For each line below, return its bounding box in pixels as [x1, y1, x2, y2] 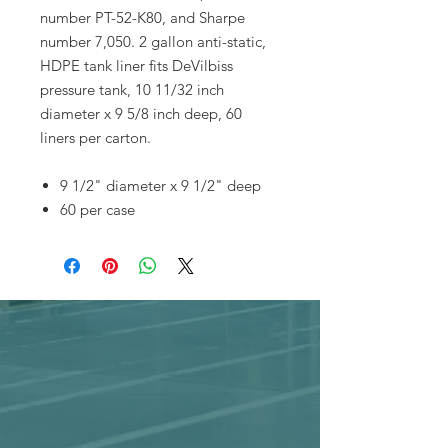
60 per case [60, 200, 135, 219]
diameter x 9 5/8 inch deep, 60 [40, 104, 242, 123]
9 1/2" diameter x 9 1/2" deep [60, 176, 261, 195]
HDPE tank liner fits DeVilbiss [40, 56, 233, 75]
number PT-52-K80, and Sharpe [40, 8, 245, 27]
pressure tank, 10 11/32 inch [40, 80, 224, 99]
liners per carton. [40, 128, 151, 147]
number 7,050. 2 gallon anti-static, [40, 32, 266, 51]
